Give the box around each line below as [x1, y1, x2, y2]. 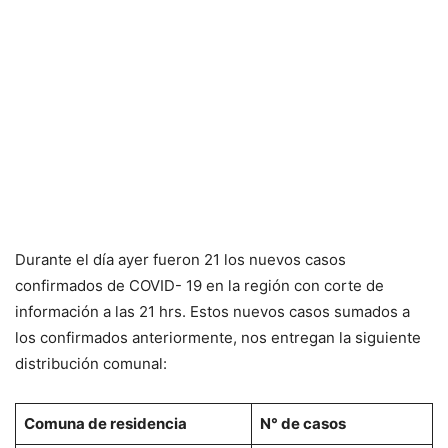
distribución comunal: [15, 353, 167, 373]
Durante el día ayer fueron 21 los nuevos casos [15, 249, 346, 269]
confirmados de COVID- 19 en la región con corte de [15, 275, 384, 295]
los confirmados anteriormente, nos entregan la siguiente [15, 327, 421, 347]
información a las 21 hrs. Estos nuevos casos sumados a [15, 301, 410, 321]
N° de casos [259, 413, 346, 433]
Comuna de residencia [23, 413, 187, 433]
